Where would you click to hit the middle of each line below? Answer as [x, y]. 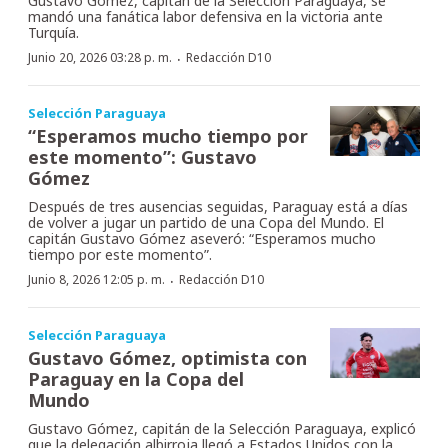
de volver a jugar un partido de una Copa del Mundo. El [206, 222]
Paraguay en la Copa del [136, 378]
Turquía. [53, 32]
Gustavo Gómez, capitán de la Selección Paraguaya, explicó [222, 428]
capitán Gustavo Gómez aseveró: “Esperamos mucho [202, 238]
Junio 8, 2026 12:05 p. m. [96, 279]
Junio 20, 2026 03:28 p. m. [100, 57]
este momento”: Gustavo [142, 156]
